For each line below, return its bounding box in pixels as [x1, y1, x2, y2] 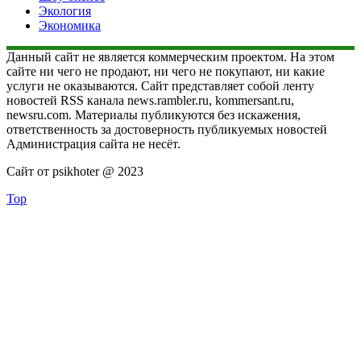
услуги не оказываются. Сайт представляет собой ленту [6, 78, 314, 93]
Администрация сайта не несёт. [6, 136, 180, 151]
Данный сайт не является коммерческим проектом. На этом [6, 49, 334, 64]
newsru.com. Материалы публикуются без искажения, [6, 107, 301, 122]
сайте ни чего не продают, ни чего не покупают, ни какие [6, 64, 325, 78]
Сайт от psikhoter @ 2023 [6, 164, 143, 178]
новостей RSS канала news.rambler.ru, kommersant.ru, [6, 93, 294, 107]
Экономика [39, 18, 101, 32]
